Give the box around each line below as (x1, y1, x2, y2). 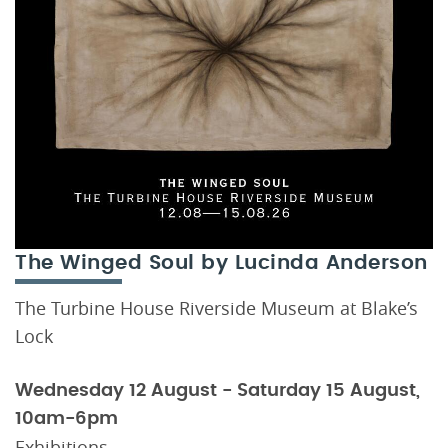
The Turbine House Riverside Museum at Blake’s (15, 295, 418, 320)
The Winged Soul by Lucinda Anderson (15, 252, 428, 273)
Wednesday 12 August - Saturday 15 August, (15, 381, 420, 400)
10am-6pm (15, 409, 118, 428)
